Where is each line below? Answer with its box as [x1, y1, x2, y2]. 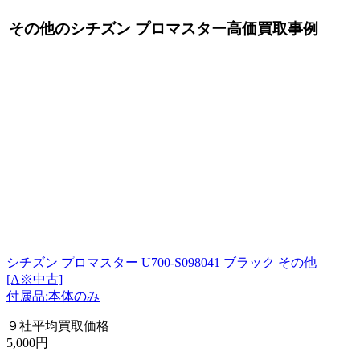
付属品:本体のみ [6, 288, 100, 303]
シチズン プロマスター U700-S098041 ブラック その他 [6, 255, 317, 269]
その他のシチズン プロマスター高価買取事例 [9, 20, 318, 38]
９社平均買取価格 [6, 318, 109, 333]
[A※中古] [6, 272, 63, 286]
